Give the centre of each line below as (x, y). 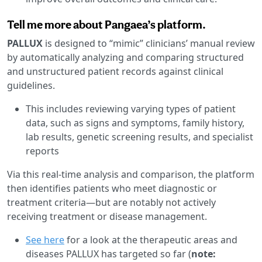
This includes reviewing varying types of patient (131, 108)
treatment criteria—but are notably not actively (111, 202)
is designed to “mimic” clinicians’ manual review (150, 43)
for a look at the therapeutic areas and (151, 239)
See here (45, 239)
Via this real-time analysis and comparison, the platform (131, 174)
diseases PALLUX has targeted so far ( (108, 254)
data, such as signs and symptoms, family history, (135, 123)
